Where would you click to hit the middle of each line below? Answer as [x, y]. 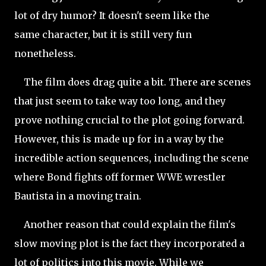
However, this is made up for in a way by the [119, 139]
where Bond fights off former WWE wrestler [120, 177]
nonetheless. [46, 53]
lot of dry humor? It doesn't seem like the [112, 15]
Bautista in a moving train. [79, 196]
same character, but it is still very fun [103, 34]
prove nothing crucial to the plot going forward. [129, 120]
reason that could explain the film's [151, 224]
